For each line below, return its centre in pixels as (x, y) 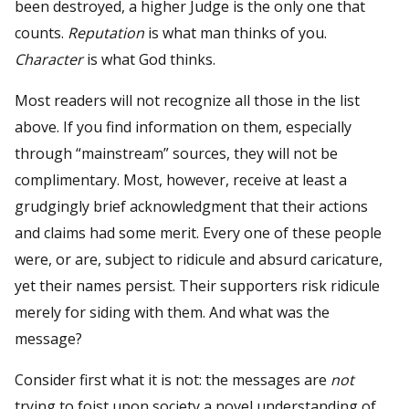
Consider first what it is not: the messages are (173, 379)
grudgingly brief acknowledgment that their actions (191, 206)
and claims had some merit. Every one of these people (198, 232)
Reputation (106, 32)
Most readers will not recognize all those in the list (187, 100)
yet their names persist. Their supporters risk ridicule (197, 285)
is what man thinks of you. (236, 32)
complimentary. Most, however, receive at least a (181, 179)
